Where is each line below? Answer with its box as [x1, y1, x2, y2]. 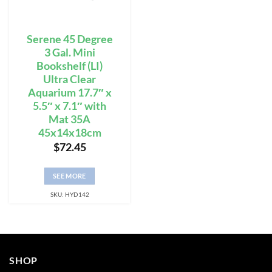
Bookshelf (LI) [36, 59, 103, 72]
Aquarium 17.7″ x [27, 86, 112, 99]
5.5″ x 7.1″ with [33, 99, 106, 112]
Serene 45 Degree [26, 32, 113, 46]
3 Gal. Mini [44, 46, 95, 59]
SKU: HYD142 [50, 191, 89, 199]
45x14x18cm [38, 126, 101, 139]
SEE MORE [53, 172, 86, 180]
